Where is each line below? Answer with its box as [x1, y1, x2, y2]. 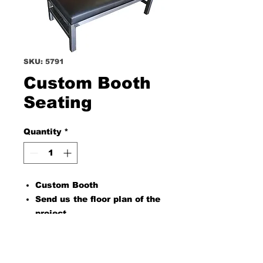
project [35, 208, 66, 218]
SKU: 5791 [23, 58, 64, 66]
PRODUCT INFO [23, 244, 80, 257]
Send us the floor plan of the [35, 194, 160, 204]
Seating [23, 93, 92, 112]
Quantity [23, 127, 62, 136]
